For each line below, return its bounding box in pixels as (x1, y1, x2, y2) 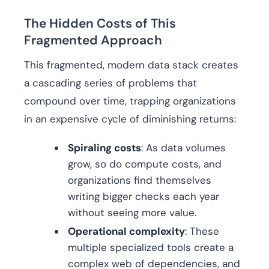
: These (185, 225, 219, 238)
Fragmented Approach (24, 32, 162, 49)
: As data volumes (141, 141, 226, 155)
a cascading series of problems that (24, 76, 197, 90)
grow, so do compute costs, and (68, 157, 222, 171)
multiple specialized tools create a (68, 241, 234, 255)
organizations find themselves (68, 174, 211, 187)
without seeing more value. (68, 206, 199, 220)
